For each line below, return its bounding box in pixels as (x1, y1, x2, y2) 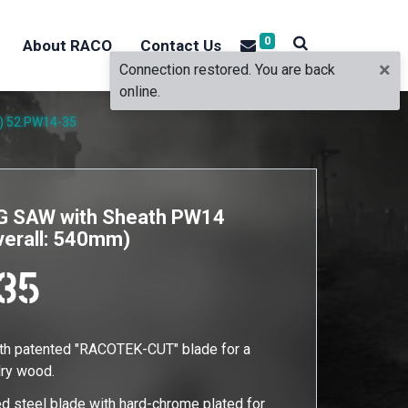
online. (119, 83, 160, 100)
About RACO (23, 36, 113, 55)
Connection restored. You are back (119, 61, 335, 78)
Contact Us (139, 36, 221, 55)
